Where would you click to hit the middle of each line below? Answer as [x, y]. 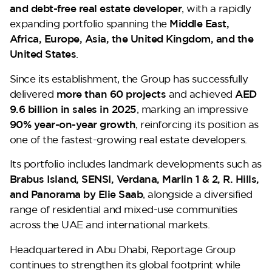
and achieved [201, 93]
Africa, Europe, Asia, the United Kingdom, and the [131, 38]
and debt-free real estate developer [96, 8]
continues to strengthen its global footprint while [125, 264]
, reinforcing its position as [197, 124]
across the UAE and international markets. [110, 225]
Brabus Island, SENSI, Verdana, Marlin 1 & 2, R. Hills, [134, 179]
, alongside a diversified [198, 194]
